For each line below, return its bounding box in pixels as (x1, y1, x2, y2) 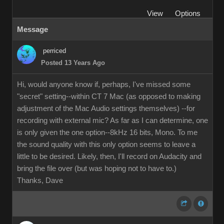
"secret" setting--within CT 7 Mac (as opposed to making (17, 92, 200, 100)
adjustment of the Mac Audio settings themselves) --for (17, 104, 195, 112)
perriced (43, 47, 66, 54)
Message (17, 25, 48, 33)
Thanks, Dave (17, 176, 63, 184)
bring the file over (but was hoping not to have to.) (17, 164, 176, 172)
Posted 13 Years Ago (41, 59, 105, 66)
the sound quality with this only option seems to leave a (17, 140, 195, 148)
